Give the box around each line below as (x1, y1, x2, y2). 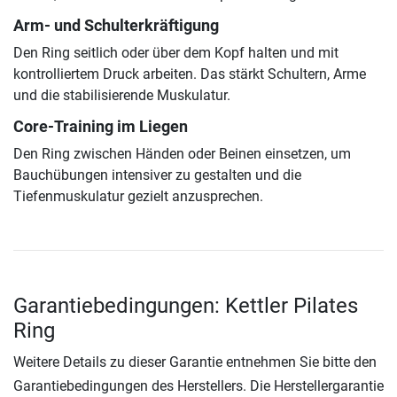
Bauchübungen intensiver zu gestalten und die (13, 167, 301, 184)
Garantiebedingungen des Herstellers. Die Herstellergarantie (13, 378, 384, 395)
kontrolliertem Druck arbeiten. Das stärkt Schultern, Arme (13, 66, 366, 83)
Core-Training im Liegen (13, 118, 188, 136)
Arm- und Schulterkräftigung (13, 17, 219, 35)
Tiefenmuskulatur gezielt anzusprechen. (13, 188, 263, 206)
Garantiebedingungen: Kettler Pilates (13, 293, 358, 319)
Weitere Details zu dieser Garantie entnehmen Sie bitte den (13, 354, 377, 371)
